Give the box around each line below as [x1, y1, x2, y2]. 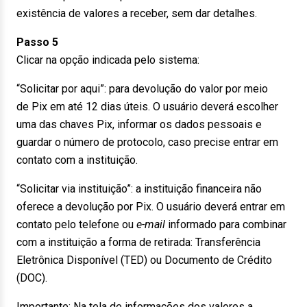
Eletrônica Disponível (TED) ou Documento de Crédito [16, 254, 272, 267]
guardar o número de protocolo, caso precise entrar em [16, 136, 278, 149]
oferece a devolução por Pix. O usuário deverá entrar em [16, 200, 285, 213]
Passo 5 [16, 36, 58, 49]
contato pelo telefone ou [16, 218, 136, 231]
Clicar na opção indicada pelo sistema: [16, 53, 199, 66]
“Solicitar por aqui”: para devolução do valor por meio [16, 82, 268, 95]
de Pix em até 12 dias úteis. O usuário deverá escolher [16, 100, 278, 113]
